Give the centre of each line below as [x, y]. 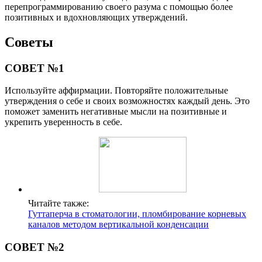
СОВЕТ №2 [35, 247]
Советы [29, 42]
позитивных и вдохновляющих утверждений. [96, 17]
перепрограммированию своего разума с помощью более [119, 6]
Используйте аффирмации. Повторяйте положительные [116, 91]
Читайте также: [58, 204]
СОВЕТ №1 [35, 68]
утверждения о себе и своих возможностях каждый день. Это [127, 101]
